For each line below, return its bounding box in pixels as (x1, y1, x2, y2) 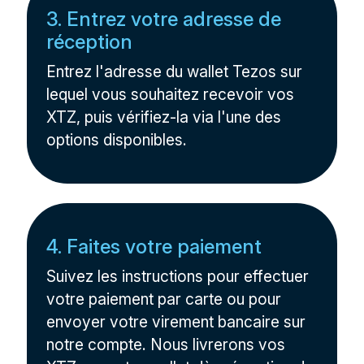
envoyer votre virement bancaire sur (46, 312, 306, 331)
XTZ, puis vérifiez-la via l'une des (46, 107, 282, 127)
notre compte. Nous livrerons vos (46, 335, 286, 354)
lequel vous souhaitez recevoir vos (46, 84, 295, 104)
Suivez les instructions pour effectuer (46, 266, 310, 286)
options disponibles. (46, 130, 188, 149)
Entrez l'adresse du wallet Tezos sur (46, 62, 303, 81)
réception (46, 30, 133, 54)
